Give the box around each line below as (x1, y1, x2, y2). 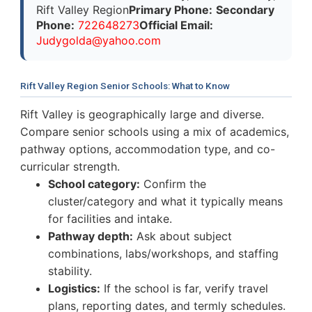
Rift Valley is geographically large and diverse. (20, 107, 264, 121)
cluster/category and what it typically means (48, 194, 283, 208)
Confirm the (140, 176, 206, 191)
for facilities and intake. (48, 211, 172, 226)
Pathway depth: (48, 228, 133, 243)
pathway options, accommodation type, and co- (20, 141, 275, 156)
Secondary (216, 2, 274, 17)
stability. (48, 263, 92, 278)
